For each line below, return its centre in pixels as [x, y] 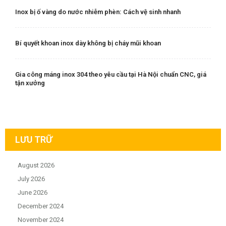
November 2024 [41, 219]
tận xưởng [30, 83]
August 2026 [36, 165]
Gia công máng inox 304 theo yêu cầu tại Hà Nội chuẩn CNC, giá [111, 74]
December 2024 [41, 206]
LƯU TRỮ [34, 139]
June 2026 [33, 192]
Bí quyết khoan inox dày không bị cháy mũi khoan [88, 43]
